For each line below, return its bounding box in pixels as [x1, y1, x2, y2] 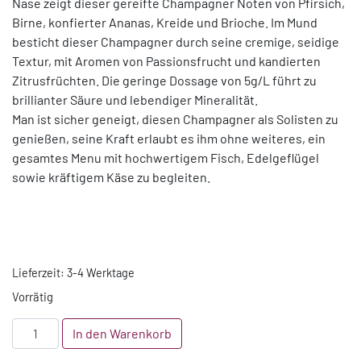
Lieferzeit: [12, 266, 67, 280]
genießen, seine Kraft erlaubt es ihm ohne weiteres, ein [12, 131, 326, 146]
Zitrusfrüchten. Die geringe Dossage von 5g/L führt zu [12, 73, 317, 88]
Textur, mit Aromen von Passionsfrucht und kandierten [12, 53, 321, 68]
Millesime [11, 319, 64, 334]
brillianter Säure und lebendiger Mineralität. [12, 92, 258, 107]
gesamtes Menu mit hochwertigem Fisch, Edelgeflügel [12, 150, 319, 165]
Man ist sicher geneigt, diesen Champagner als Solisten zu [12, 111, 338, 127]
